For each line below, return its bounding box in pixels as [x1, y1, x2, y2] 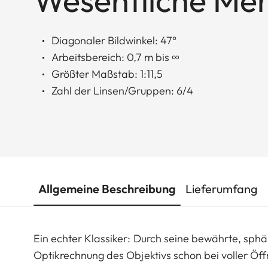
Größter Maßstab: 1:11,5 [51, 67, 163, 81]
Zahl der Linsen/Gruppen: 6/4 [51, 84, 193, 98]
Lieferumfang [185, 181, 258, 197]
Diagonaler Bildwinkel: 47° [51, 33, 176, 48]
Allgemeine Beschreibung [38, 181, 176, 197]
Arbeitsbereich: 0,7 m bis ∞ [51, 50, 179, 65]
